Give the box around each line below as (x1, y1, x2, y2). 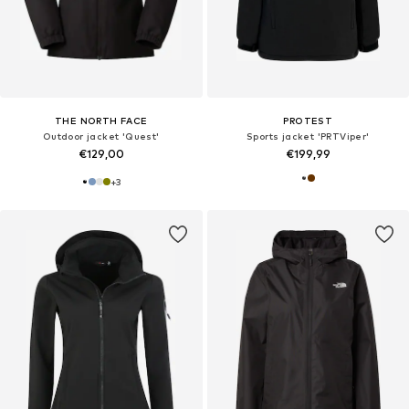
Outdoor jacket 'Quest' (42, 131, 160, 142)
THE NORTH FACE (54, 115, 148, 127)
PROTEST (283, 115, 333, 127)
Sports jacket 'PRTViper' (246, 131, 370, 142)
